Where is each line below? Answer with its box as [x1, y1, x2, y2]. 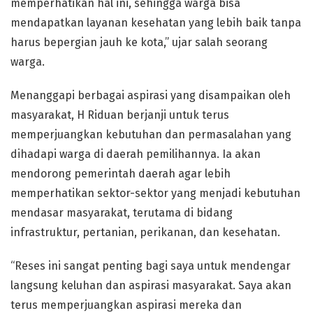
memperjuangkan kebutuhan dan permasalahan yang [10, 128, 291, 141]
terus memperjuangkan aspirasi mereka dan [10, 298, 242, 312]
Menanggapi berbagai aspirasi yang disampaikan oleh [10, 89, 291, 102]
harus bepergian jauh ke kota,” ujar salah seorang [10, 36, 268, 49]
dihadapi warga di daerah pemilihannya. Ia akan [10, 147, 261, 161]
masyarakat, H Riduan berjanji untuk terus [10, 108, 229, 122]
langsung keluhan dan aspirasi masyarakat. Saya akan [10, 279, 291, 292]
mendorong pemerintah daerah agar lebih [10, 167, 231, 180]
